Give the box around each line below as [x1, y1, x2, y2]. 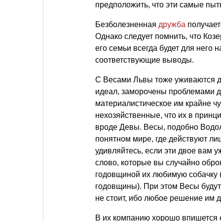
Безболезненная [95, 20, 158, 29]
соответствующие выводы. [95, 56, 194, 64]
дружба [158, 20, 185, 29]
